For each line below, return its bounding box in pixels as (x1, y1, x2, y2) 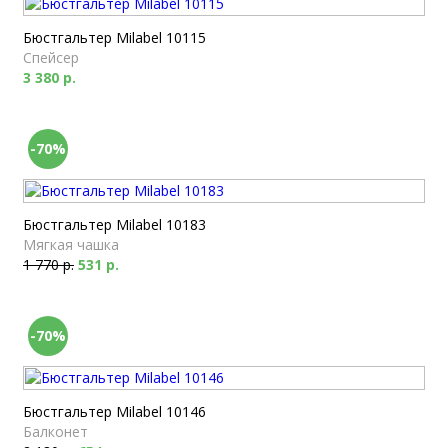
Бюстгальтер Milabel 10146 (23, 402, 206, 421)
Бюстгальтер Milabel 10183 (23, 215, 206, 234)
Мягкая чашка (23, 235, 119, 254)
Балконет (23, 422, 88, 441)
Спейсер (23, 48, 79, 67)
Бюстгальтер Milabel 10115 (23, 28, 206, 47)
